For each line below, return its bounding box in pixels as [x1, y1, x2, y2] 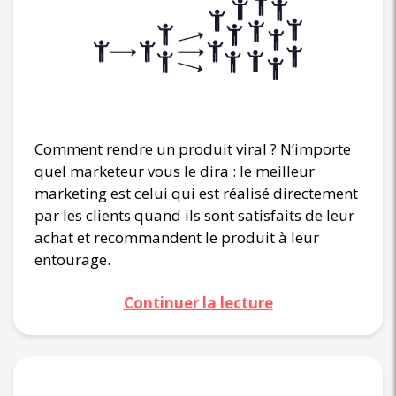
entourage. [34, 249, 110, 270]
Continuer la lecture [123, 293, 273, 314]
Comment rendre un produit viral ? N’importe [34, 139, 351, 160]
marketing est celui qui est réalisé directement [34, 183, 358, 204]
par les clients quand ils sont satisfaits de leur [34, 205, 354, 226]
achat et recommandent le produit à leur [34, 227, 319, 248]
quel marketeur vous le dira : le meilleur [34, 161, 315, 182]
